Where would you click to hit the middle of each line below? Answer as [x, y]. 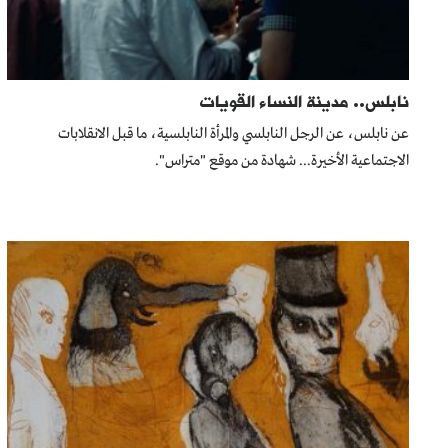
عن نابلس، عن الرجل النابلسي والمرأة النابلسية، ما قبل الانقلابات [233, 134]
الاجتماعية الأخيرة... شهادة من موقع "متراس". [282, 161]
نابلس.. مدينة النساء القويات [304, 101]
